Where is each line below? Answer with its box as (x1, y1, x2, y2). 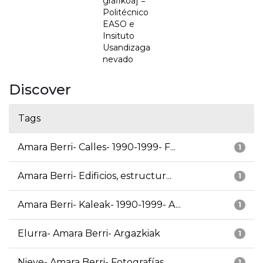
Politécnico (103, 7, 149, 18)
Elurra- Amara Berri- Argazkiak (18, 228, 160, 240)
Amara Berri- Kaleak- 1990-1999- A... (18, 199, 181, 211)
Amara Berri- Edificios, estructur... (18, 170, 171, 182)
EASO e (103, 19, 134, 30)
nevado (103, 54, 133, 65)
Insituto (103, 31, 134, 42)
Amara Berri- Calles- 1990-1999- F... (18, 141, 176, 153)
